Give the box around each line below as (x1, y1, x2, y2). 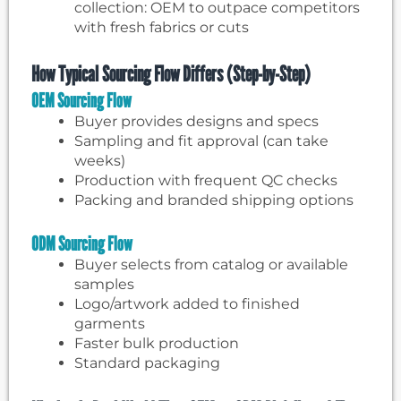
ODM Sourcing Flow (31, 232, 132, 256)
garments (74, 315, 145, 333)
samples (74, 276, 134, 294)
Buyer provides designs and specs (74, 113, 319, 131)
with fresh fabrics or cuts (74, 19, 249, 37)
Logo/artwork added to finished (74, 295, 300, 313)
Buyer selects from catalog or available (74, 256, 348, 274)
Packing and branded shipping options (74, 192, 354, 209)
